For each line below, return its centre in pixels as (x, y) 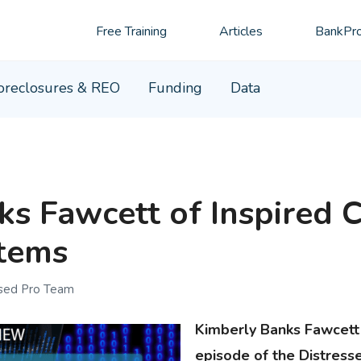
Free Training (131, 31)
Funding (175, 87)
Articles (241, 31)
